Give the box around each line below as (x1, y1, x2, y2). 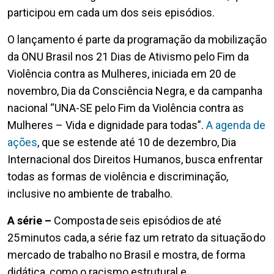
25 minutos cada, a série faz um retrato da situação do (7, 231, 265, 244)
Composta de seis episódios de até (54, 213, 221, 227)
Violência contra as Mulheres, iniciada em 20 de (7, 67, 236, 80)
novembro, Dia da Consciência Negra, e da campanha (7, 84, 262, 97)
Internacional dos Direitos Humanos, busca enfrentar (7, 152, 263, 166)
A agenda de (206, 118, 265, 131)
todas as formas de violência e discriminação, (7, 169, 228, 183)
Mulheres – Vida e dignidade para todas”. (7, 118, 206, 131)
